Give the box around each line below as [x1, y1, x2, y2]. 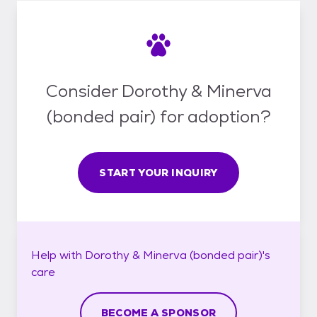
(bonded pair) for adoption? [46, 105, 271, 127]
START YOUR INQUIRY [99, 166, 218, 179]
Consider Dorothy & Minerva [45, 79, 272, 102]
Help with [31, 247, 85, 263]
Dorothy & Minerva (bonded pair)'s [85, 247, 270, 263]
